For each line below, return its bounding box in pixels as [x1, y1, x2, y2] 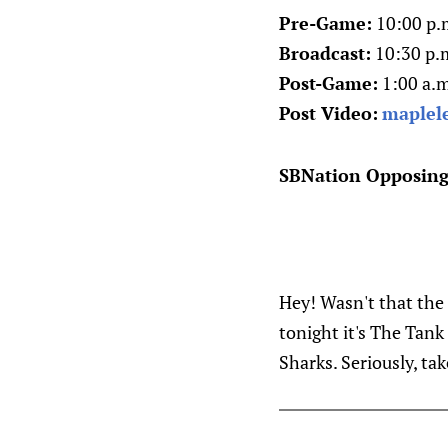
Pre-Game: [279, 11, 372, 35]
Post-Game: [279, 71, 378, 95]
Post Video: [279, 101, 378, 125]
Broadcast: [279, 41, 371, 65]
